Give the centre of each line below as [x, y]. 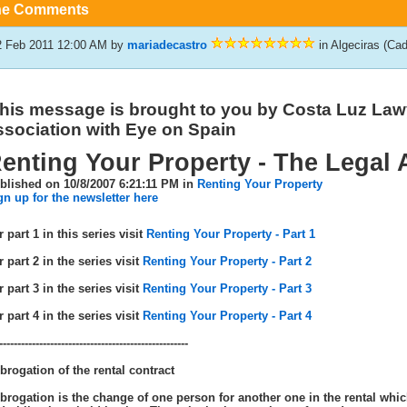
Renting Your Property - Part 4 [227, 316]
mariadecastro [167, 45]
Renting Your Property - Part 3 [227, 288]
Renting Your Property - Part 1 [230, 234]
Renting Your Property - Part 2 [227, 261]
